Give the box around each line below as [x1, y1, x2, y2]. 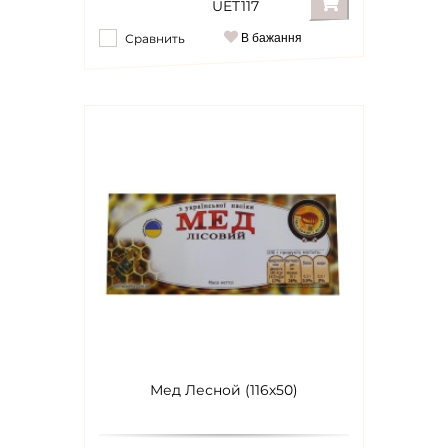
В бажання [238, 31, 302, 45]
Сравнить [125, 31, 185, 46]
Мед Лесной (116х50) [150, 381, 298, 399]
